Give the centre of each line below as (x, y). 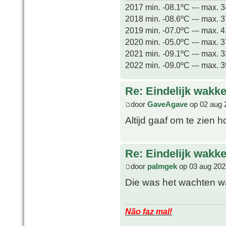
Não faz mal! (149, 211)
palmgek (162, 166)
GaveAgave (167, 104)
